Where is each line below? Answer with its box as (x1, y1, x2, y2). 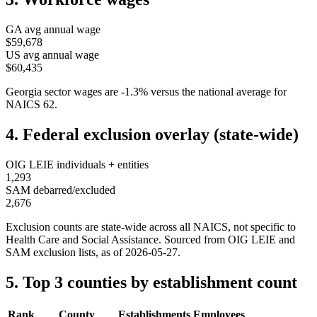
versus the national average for (151, 86, 287, 98)
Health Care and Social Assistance (6, 234, 158, 246)
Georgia (6, 86, 42, 98)
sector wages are (42, 86, 118, 98)
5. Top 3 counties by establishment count (6, 272, 297, 292)
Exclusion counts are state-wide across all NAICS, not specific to (6, 221, 296, 234)
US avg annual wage (6, 49, 99, 62)
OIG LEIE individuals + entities (6, 158, 149, 171)
